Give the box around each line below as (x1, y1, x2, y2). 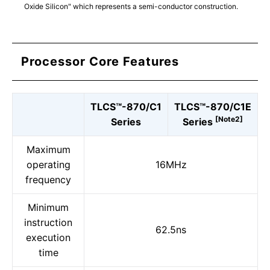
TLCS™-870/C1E (174, 101, 251, 113)
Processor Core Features (21, 54, 179, 69)
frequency (25, 174, 71, 186)
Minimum (28, 201, 69, 213)
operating (26, 159, 71, 171)
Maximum (26, 143, 71, 155)
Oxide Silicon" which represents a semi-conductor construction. (24, 2, 238, 11)
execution (26, 231, 71, 243)
